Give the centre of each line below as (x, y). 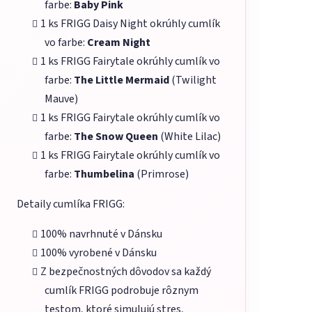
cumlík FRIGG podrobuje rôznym (122, 291)
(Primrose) (162, 174)
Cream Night (119, 43)
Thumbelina (104, 174)
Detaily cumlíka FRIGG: (71, 204)
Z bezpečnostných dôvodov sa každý (126, 272)
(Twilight (193, 80)
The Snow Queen (116, 137)
